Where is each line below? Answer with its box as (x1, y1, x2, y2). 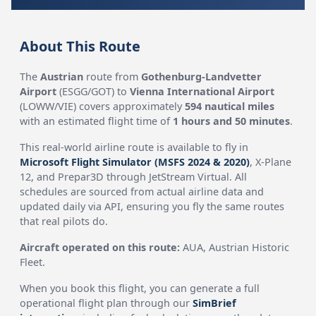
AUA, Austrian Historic (180, 241, 290, 254)
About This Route (20, 37, 141, 56)
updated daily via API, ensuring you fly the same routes (20, 200, 285, 213)
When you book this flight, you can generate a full (20, 281, 260, 295)
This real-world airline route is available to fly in (20, 140, 249, 154)
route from (83, 70, 142, 83)
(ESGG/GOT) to (56, 85, 130, 98)
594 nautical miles (185, 99, 275, 113)
